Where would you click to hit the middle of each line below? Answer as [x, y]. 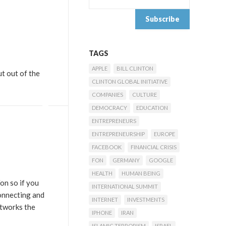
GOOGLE [161, 160]
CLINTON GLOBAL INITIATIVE [130, 81]
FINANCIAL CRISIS [154, 147]
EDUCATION [152, 108]
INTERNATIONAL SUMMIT [125, 186]
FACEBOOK [107, 147]
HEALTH [102, 173]
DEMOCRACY [109, 108]
